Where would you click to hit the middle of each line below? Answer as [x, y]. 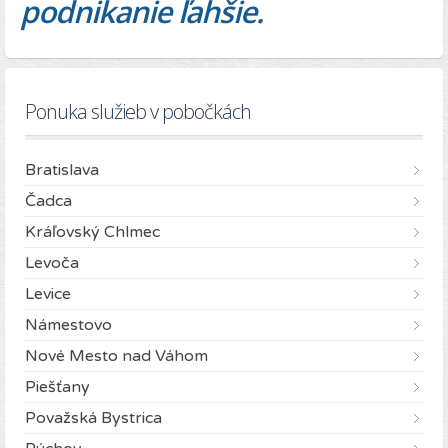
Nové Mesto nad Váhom [116, 356]
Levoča [52, 263]
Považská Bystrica [93, 418]
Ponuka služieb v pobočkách [138, 112]
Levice [48, 294]
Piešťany [57, 387]
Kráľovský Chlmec [92, 232]
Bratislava [62, 170]
